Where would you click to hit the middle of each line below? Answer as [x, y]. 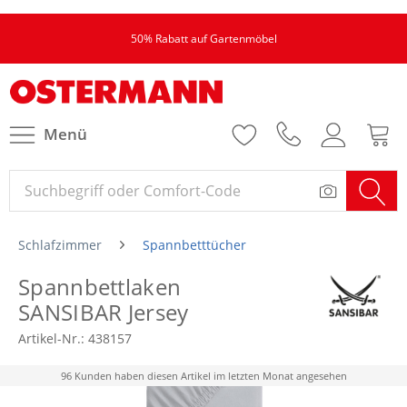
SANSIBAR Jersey [104, 312]
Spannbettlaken [100, 287]
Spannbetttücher [194, 245]
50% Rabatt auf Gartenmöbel [203, 39]
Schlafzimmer [60, 245]
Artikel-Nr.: [53, 338]
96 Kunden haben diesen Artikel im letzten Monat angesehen [203, 376]
